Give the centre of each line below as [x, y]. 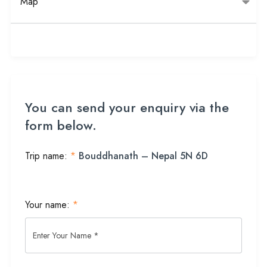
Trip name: [48, 156]
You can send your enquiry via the [127, 108]
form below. [61, 125]
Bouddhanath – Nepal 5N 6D [143, 156]
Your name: [49, 205]
